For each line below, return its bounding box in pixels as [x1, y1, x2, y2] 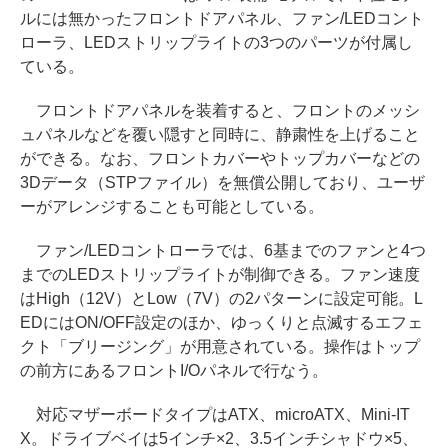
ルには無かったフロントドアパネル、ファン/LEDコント [20, 9, 424, 27]
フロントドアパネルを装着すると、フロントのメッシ [20, 101, 420, 119]
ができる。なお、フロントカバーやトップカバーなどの [20, 149, 420, 167]
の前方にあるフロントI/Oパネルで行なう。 [20, 361, 328, 379]
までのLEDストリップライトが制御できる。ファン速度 [20, 265, 420, 283]
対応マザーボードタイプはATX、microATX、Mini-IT [20, 405, 410, 423]
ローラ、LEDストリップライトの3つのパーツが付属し [20, 33, 413, 51]
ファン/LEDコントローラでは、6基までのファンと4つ [20, 241, 426, 259]
